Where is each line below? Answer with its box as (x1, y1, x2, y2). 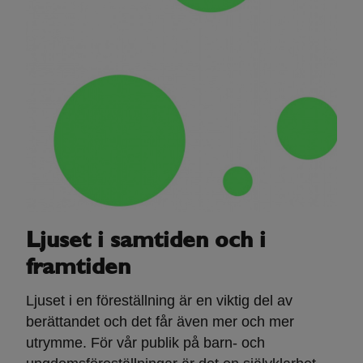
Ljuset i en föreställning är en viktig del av (25, 293, 293, 310)
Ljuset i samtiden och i (25, 230, 266, 254)
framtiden (25, 257, 130, 280)
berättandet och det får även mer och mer (25, 314, 294, 331)
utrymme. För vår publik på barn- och (25, 335, 265, 352)
